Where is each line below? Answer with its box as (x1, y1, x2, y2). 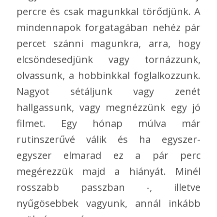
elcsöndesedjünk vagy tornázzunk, (16, 53, 201, 66)
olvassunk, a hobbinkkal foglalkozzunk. (16, 69, 201, 82)
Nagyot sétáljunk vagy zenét (16, 85, 201, 98)
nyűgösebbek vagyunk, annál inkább (16, 197, 201, 210)
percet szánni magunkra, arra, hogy (16, 37, 201, 50)
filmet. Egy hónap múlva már (16, 117, 201, 130)
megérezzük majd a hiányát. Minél (16, 165, 201, 178)
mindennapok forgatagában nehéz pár (16, 21, 201, 34)
